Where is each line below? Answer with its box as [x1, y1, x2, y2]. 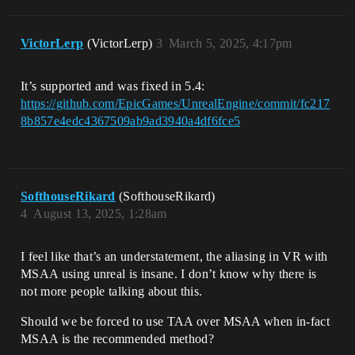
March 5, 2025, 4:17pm [169, 36, 292, 50]
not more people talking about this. [21, 284, 203, 298]
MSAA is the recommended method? [21, 331, 214, 345]
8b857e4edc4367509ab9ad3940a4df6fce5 [21, 113, 241, 128]
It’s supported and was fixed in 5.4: [21, 78, 205, 93]
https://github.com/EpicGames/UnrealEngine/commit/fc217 [21, 96, 330, 110]
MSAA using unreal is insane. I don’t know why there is [21, 266, 317, 281]
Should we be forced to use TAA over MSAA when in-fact [21, 314, 330, 328]
